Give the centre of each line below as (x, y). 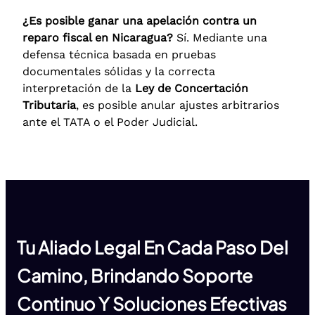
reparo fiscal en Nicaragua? (98, 37)
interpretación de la (79, 88)
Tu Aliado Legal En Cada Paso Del (153, 248)
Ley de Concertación (192, 88)
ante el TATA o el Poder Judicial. (110, 122)
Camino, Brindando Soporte (135, 276)
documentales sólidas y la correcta (119, 71)
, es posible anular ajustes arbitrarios (178, 105)
